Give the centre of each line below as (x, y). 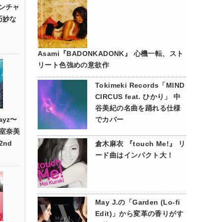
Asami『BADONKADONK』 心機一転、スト (111, 54)
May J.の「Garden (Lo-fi (138, 202)
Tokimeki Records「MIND (140, 85)
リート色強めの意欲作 (73, 65)
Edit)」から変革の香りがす (139, 214)
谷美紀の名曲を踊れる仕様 (138, 108)
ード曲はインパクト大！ (135, 155)
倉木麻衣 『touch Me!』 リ (140, 144)
